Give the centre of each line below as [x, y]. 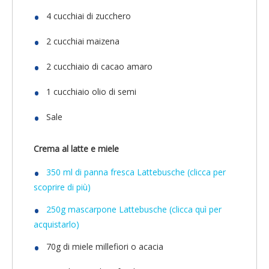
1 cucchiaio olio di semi [91, 91]
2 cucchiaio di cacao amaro [99, 66]
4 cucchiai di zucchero [89, 16]
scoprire [49, 187]
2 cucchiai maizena [83, 41]
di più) [78, 187]
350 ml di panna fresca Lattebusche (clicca [130, 172]
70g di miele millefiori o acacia [105, 246]
